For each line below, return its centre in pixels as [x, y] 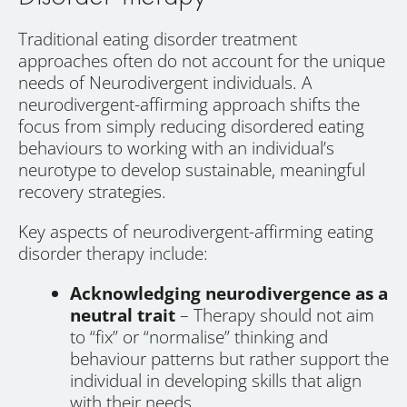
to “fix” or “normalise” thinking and [199, 338]
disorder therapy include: [113, 254]
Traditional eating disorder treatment [158, 40]
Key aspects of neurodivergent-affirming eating [196, 232]
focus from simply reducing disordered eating [191, 127]
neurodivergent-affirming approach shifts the [189, 105]
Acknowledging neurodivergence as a [229, 294]
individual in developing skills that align [216, 381]
